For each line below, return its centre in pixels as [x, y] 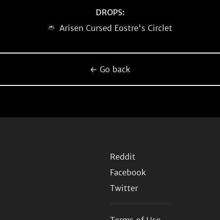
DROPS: [110, 12]
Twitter [124, 188]
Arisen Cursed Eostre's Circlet [116, 28]
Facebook [128, 172]
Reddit [123, 157]
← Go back [110, 69]
